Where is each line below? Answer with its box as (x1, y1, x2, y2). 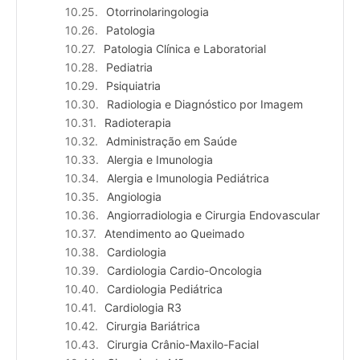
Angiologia (107, 190, 162, 204)
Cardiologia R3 (104, 301, 182, 315)
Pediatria (106, 60, 153, 75)
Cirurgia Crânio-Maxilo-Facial (107, 337, 259, 352)
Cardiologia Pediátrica (107, 282, 223, 297)
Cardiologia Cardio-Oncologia (107, 264, 262, 278)
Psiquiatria (106, 79, 161, 93)
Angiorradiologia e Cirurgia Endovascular (107, 208, 320, 223)
